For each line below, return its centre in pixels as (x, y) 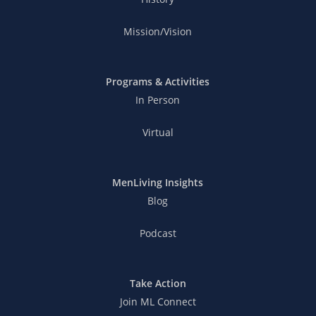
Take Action (158, 284)
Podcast (158, 233)
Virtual (158, 133)
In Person (158, 100)
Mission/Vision (158, 32)
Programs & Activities (158, 82)
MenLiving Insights (158, 183)
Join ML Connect (158, 302)
